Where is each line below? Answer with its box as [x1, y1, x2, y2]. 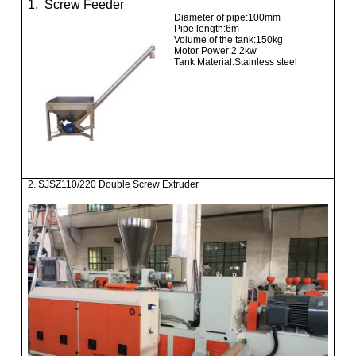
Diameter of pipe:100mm [173, 11, 281, 23]
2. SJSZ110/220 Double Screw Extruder [27, 178, 244, 190]
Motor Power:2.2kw [173, 44, 257, 56]
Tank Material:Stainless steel [173, 56, 297, 68]
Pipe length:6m [173, 22, 239, 34]
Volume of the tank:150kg [173, 33, 283, 45]
